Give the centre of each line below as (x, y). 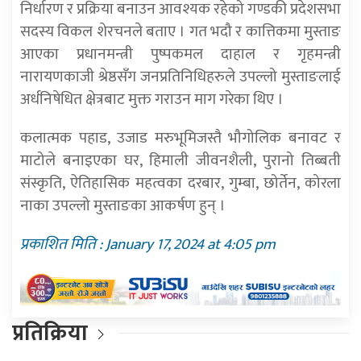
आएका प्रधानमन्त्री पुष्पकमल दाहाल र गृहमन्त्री (180, 54)
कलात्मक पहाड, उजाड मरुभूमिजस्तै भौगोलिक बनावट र (180, 138)
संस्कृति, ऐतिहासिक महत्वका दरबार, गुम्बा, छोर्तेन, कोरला (180, 183)
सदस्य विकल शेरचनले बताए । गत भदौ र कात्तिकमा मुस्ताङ (180, 32)
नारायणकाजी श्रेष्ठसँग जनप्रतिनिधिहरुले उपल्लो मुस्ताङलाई (180, 77)
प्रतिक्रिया (50, 333)
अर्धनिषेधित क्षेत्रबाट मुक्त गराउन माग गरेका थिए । (152, 100)
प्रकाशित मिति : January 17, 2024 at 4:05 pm (148, 245)
